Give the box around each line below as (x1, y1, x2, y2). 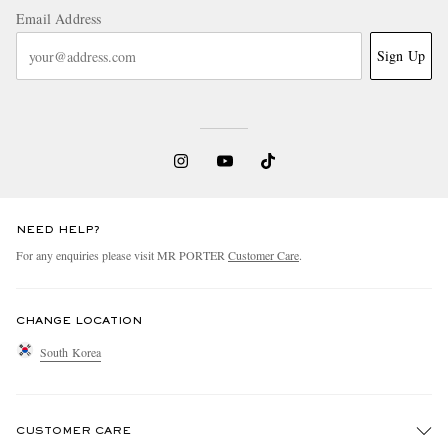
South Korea (40, 343, 102, 360)
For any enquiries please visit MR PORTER (16, 247, 228, 264)
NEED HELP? (16, 225, 100, 236)
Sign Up (376, 46, 425, 66)
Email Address (16, 9, 102, 29)
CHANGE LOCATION (16, 316, 142, 327)
